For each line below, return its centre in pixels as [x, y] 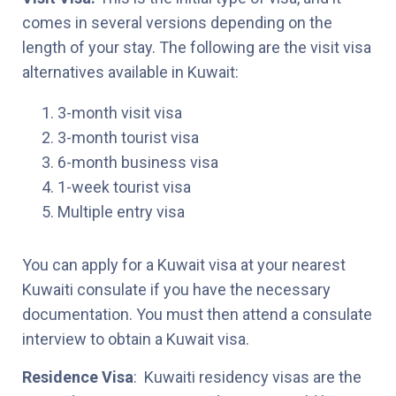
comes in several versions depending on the [177, 22]
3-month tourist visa [128, 137]
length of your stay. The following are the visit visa [197, 47]
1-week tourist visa [124, 187]
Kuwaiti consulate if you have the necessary [176, 289]
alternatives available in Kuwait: [130, 72]
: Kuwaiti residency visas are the [247, 377]
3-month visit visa [120, 112]
